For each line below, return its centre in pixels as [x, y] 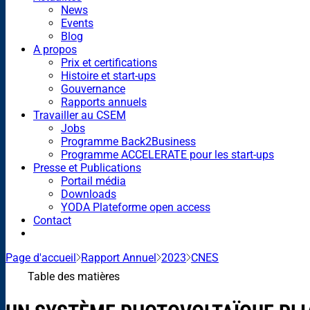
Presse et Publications [87, 167]
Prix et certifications [109, 62]
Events [77, 23]
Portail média [93, 181]
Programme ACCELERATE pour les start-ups [167, 154]
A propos [55, 49]
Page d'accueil [41, 257]
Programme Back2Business [128, 141]
